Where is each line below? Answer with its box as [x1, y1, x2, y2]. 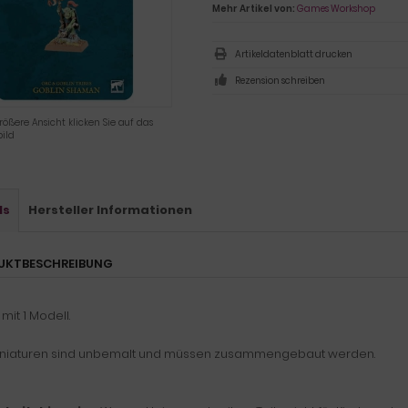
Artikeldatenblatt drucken [234, 47, 352, 61]
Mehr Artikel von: [211, 2, 295, 15]
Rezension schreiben [234, 74, 325, 87]
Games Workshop [296, 2, 375, 15]
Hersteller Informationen [28, 201, 192, 219]
